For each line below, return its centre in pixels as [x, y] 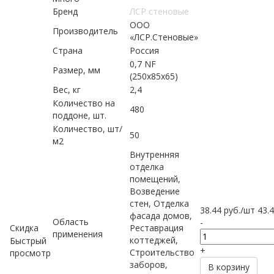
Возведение [155, 191]
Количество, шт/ [87, 129]
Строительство [162, 252]
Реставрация [157, 228]
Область [71, 222]
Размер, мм [76, 70]
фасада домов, [161, 216]
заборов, [149, 265]
